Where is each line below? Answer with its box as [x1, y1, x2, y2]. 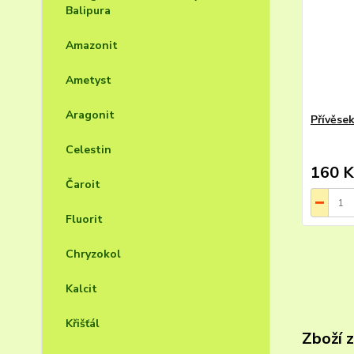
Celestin [66, 142, 111, 157]
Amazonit [66, 38, 118, 53]
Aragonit [66, 107, 115, 122]
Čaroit [66, 177, 100, 192]
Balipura [66, 3, 111, 18]
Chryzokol [66, 247, 121, 262]
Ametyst [66, 73, 111, 88]
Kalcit [66, 281, 97, 296]
